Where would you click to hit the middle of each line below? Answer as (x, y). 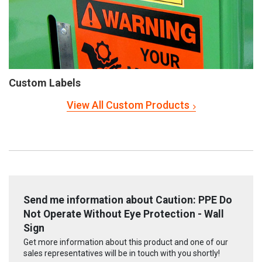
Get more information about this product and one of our (126, 242)
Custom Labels (45, 82)
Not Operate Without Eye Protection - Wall (124, 214)
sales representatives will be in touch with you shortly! (122, 254)
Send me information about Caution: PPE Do (128, 200)
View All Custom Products (128, 105)
